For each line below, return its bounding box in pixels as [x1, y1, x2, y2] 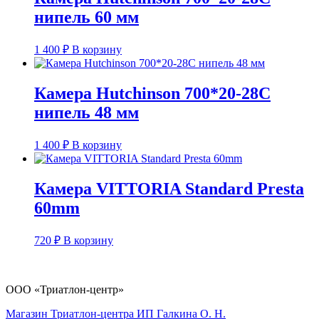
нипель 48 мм [34, 103, 139, 122]
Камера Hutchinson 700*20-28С [34, 84, 271, 103]
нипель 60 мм [34, 8, 139, 27]
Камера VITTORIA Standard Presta [34, 179, 304, 199]
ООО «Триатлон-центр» [6, 283, 124, 296]
